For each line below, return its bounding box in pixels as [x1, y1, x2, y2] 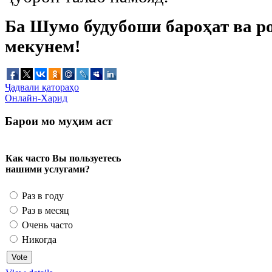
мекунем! [5, 36, 81, 56]
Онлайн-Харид [5, 92, 67, 103]
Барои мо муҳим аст [5, 115, 112, 128]
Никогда [19, 234, 56, 245]
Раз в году [19, 190, 64, 201]
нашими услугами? [5, 164, 90, 175]
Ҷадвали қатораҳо [5, 81, 79, 92]
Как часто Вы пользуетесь [5, 153, 121, 164]
